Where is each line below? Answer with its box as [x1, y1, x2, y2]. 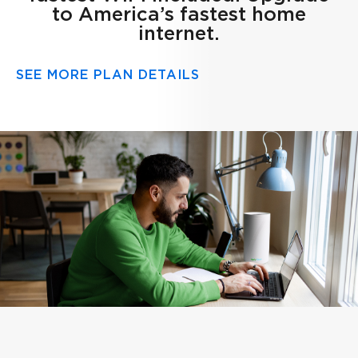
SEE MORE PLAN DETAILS [16, 69, 200, 82]
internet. [138, 25, 220, 45]
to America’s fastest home [52, 6, 306, 26]
